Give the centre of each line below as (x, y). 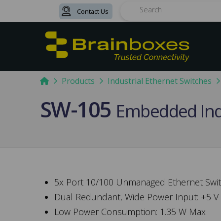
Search (131, 16)
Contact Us (92, 11)
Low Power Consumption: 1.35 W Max (130, 212)
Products (78, 81)
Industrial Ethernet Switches (159, 81)
